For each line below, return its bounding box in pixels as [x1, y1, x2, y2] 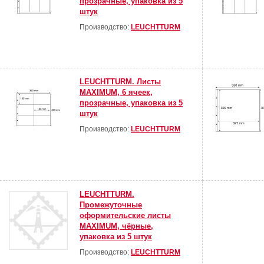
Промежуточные [80, 200, 142, 210]
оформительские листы [80, 211, 171, 220]
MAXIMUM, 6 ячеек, [80, 88, 153, 97]
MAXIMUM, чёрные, [80, 222, 153, 231]
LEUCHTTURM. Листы [80, 77, 161, 87]
